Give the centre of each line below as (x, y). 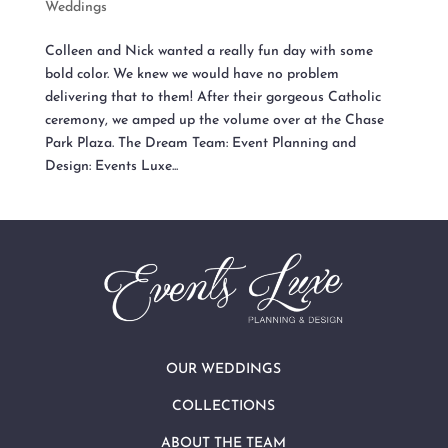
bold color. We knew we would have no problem (191, 74)
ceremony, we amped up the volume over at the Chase (214, 120)
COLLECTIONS (224, 407)
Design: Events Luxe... (111, 166)
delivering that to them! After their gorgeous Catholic (212, 97)
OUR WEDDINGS (224, 370)
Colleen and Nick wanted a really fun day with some (208, 51)
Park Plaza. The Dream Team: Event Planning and (200, 143)
